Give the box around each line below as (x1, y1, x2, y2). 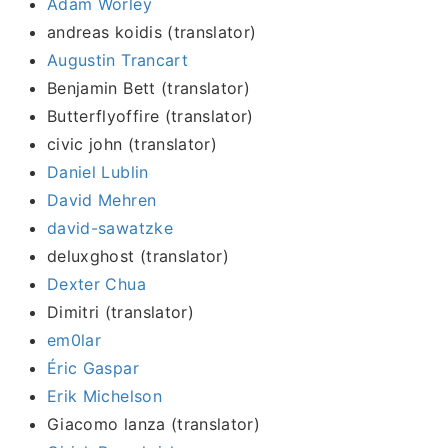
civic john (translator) (47, 133, 218, 154)
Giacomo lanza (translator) (47, 413, 261, 434)
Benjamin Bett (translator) (47, 77, 251, 98)
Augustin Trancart (47, 49, 188, 70)
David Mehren (47, 189, 157, 210)
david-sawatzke (47, 217, 173, 238)
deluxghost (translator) (47, 245, 230, 266)
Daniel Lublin (47, 161, 149, 182)
